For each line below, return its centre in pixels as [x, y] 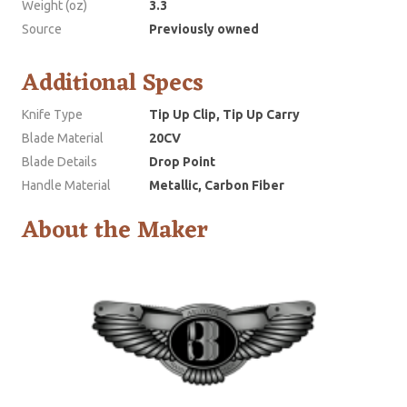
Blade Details [60, 162]
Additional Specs [113, 84]
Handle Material [66, 186]
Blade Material [63, 139]
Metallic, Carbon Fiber [217, 186]
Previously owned [204, 30]
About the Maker [115, 231]
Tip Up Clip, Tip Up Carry [224, 115]
